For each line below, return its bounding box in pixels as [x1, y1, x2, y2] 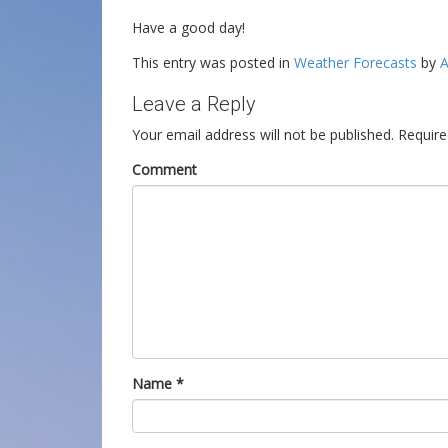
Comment [132, 160, 197, 179]
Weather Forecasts [294, 53, 417, 72]
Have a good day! [132, 18, 245, 37]
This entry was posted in [132, 53, 294, 72]
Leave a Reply [132, 92, 256, 116]
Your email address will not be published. [132, 125, 394, 144]
